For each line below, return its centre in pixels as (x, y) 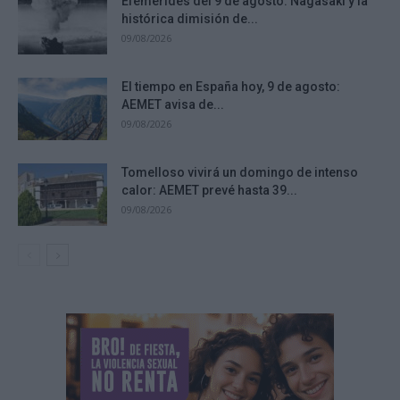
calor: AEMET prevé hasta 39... (209, 191)
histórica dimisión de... (190, 19)
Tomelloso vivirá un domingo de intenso (240, 173)
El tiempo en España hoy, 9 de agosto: (231, 87)
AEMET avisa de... (173, 105)
